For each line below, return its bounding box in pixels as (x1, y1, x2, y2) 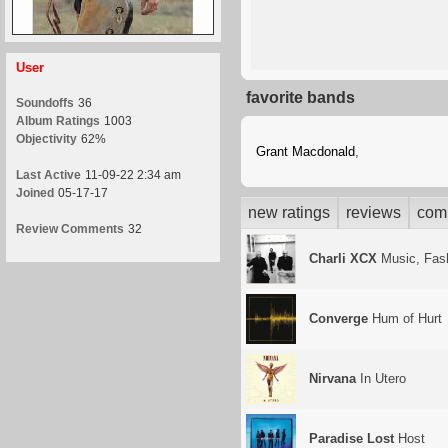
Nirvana (309, 371, 356, 386)
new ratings (248, 204, 330, 221)
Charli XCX (309, 251, 377, 266)
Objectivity (16, 132, 77, 146)
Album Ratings (16, 114, 100, 128)
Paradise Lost (309, 431, 394, 446)
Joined (16, 186, 54, 200)
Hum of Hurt (368, 311, 442, 326)
